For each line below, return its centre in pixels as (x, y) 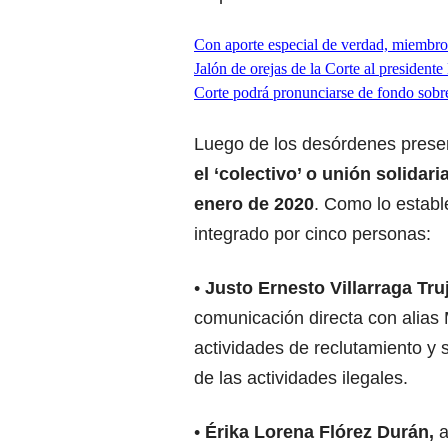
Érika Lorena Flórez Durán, (319, 431)
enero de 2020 (254, 203)
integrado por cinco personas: (312, 233)
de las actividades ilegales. (301, 377)
